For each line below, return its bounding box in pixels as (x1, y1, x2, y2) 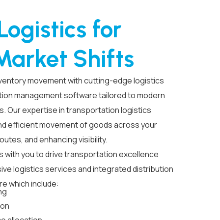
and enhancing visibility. (23, 134, 108, 145)
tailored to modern (99, 90, 165, 101)
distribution (133, 164, 173, 174)
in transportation (57, 105, 121, 115)
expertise (22, 105, 57, 115)
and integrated (77, 164, 133, 174)
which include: (7, 178, 59, 189)
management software (14, 90, 97, 101)
